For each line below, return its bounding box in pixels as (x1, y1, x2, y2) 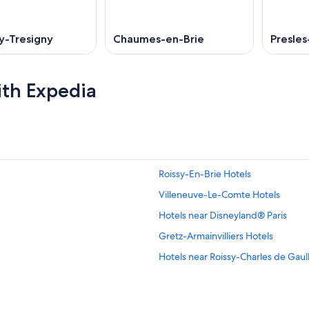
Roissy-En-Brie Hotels (159, 167, 251, 180)
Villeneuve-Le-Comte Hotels (159, 188, 280, 201)
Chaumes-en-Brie (113, 32, 204, 46)
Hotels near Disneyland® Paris (159, 208, 287, 221)
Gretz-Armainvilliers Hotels (159, 229, 273, 242)
